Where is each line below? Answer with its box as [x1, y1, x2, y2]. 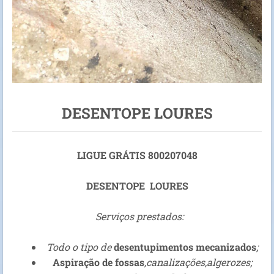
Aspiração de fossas [53, 256, 144, 269]
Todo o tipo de [46, 240, 114, 254]
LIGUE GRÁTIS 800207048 [76, 149, 198, 162]
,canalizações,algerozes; [144, 256, 252, 269]
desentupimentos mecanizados [114, 240, 256, 254]
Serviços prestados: [91, 210, 183, 223]
